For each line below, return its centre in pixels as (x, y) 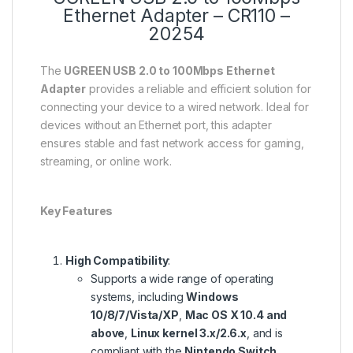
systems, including (139, 296)
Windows (212, 296)
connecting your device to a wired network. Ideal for (175, 106)
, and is (264, 333)
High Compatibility (117, 260)
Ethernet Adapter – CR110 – (176, 15)
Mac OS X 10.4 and (236, 314)
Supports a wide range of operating (182, 278)
